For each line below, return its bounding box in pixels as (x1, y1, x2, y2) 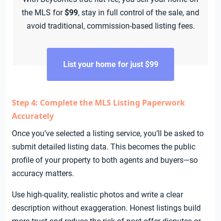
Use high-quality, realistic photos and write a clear (12, 190, 183, 200)
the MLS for (22, 8, 65, 18)
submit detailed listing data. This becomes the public (12, 142, 195, 152)
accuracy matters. (12, 169, 74, 179)
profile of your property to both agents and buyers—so (12, 155, 198, 165)
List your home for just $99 (63, 60, 158, 70)
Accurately (12, 110, 54, 122)
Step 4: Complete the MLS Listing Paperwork (12, 97, 185, 109)
